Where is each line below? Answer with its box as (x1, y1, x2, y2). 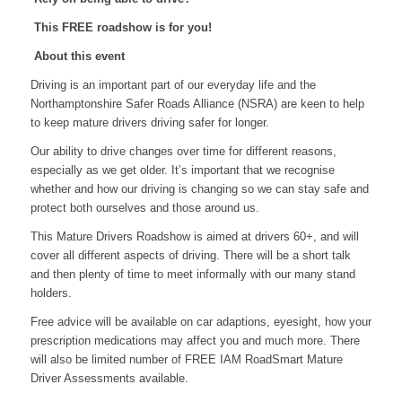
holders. (30, 286, 72, 301)
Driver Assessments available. (30, 371, 188, 386)
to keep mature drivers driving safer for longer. (30, 116, 269, 130)
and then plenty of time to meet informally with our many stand (30, 267, 355, 282)
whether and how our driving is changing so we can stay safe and (30, 182, 369, 197)
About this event (33, 49, 125, 64)
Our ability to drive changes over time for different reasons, (30, 144, 336, 159)
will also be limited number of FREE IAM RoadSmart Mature (30, 353, 343, 367)
